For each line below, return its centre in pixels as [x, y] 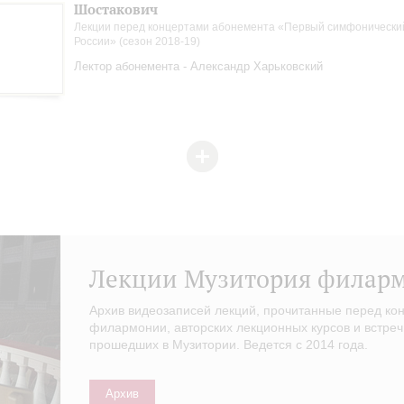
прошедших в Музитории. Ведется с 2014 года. [229, 345]
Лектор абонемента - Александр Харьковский [198, 66]
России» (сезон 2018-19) [137, 41]
